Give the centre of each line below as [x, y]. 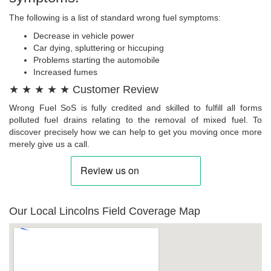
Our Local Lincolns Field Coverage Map [105, 211]
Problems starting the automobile [96, 60]
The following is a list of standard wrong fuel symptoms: [115, 18]
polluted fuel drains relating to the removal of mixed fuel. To [135, 120]
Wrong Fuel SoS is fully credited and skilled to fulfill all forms [135, 108]
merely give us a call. [49, 144]
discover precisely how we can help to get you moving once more [135, 132]
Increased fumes [65, 72]
